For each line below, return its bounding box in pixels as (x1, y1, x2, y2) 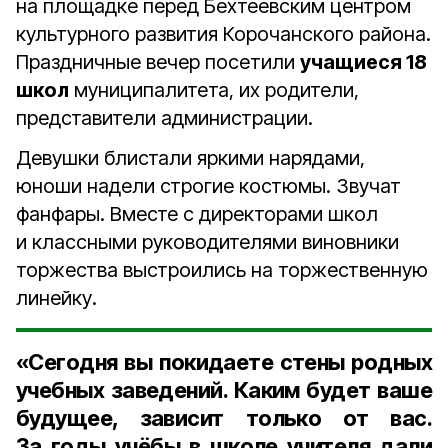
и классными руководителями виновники (16, 230, 399, 254)
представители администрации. (16, 106, 313, 130)
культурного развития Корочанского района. (16, 22, 431, 46)
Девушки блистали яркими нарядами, (16, 146, 365, 170)
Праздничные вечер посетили (16, 50, 300, 74)
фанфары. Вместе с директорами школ (16, 202, 378, 226)
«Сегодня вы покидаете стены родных (16, 349, 432, 375)
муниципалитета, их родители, (69, 78, 359, 102)
